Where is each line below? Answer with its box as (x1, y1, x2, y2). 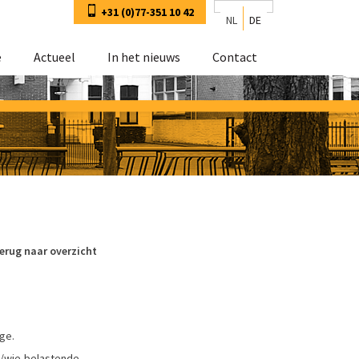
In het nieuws (107, 49, 180, 65)
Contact (212, 49, 257, 65)
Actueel (34, 49, 75, 65)
